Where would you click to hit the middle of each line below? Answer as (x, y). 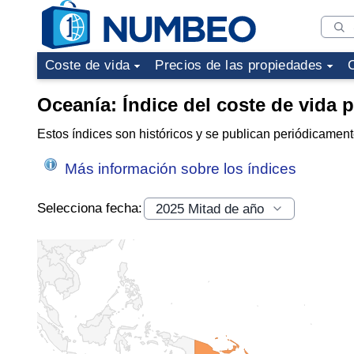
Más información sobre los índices (179, 169)
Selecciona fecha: (90, 207)
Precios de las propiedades (239, 65)
